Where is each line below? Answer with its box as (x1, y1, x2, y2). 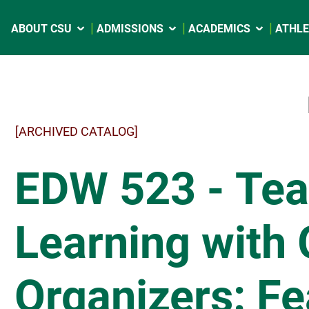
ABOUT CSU (11, 22, 72, 35)
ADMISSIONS (97, 22, 163, 35)
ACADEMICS (188, 22, 250, 35)
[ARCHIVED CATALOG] (15, 124, 138, 139)
